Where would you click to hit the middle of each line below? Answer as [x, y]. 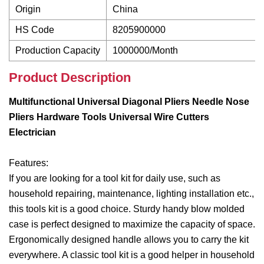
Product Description [70, 77]
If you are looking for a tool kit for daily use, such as [115, 178]
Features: [29, 163]
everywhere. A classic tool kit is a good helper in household [132, 255]
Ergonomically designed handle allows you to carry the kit [129, 240]
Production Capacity [58, 50]
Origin [28, 9]
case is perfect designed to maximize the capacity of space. [132, 224]
